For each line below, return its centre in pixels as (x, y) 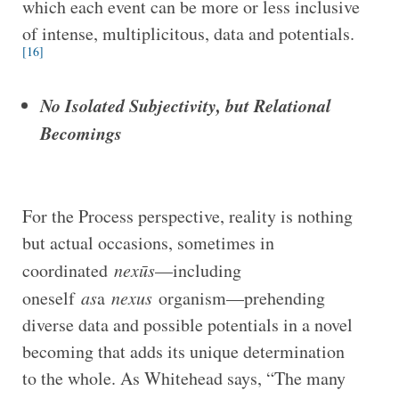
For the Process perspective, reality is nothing (187, 216)
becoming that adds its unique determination (183, 351)
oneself (51, 297)
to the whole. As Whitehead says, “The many (183, 378)
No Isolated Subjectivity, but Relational (185, 105)
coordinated (68, 270)
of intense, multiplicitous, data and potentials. (188, 33)
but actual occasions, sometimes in (148, 242)
